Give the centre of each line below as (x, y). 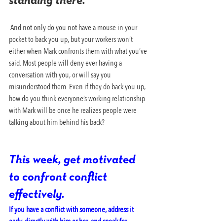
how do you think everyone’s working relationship (78, 98)
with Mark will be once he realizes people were (74, 110)
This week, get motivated (73, 160)
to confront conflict (59, 177)
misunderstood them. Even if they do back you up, (78, 87)
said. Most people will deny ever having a (66, 63)
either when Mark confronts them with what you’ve (79, 51)
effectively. (38, 195)
